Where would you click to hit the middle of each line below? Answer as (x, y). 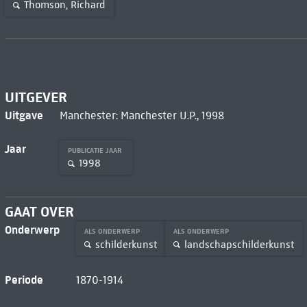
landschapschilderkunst (239, 244)
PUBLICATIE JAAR (96, 150)
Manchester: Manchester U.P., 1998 (142, 115)
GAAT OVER (39, 212)
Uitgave (24, 115)
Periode (24, 280)
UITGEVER (36, 97)
